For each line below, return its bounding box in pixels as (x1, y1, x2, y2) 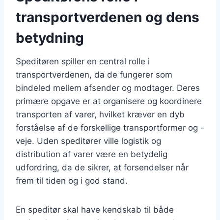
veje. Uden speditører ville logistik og (16, 136, 161, 146)
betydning (16, 29, 84, 46)
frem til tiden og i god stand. (16, 175, 128, 186)
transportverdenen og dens (16, 8, 199, 26)
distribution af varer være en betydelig (16, 149, 167, 159)
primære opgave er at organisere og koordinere (16, 96, 202, 106)
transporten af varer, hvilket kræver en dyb (16, 109, 185, 119)
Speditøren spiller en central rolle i (16, 56, 150, 66)
